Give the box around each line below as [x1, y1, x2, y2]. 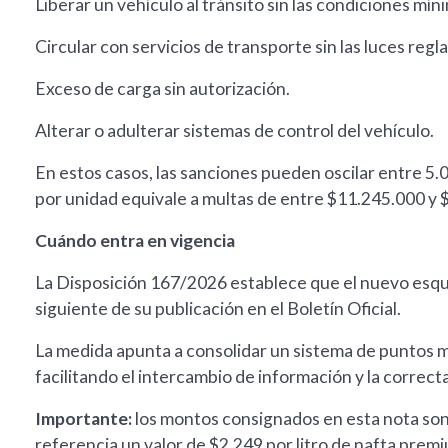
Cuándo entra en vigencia [35, 230, 235, 252]
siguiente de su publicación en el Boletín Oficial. [35, 298, 401, 320]
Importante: [35, 408, 135, 430]
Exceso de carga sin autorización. [35, 78, 290, 100]
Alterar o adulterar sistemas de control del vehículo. [35, 120, 434, 142]
